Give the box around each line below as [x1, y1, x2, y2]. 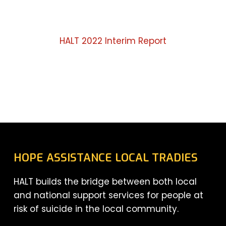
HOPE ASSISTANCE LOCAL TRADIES [13, 150, 198, 165]
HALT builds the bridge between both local [13, 176, 197, 188]
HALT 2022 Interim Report [59, 35, 166, 47]
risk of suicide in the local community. [13, 203, 179, 215]
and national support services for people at [13, 189, 203, 201]
